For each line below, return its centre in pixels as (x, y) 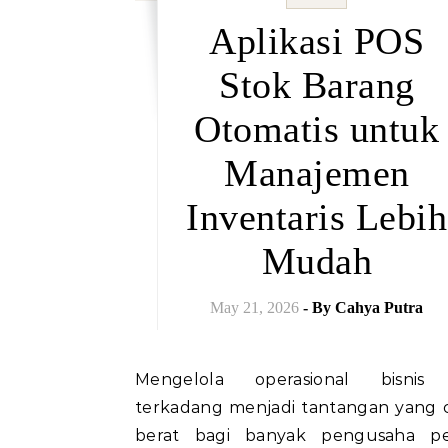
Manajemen (317, 173)
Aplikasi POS (317, 41)
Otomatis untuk (317, 129)
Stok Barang (317, 85)
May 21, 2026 (255, 307)
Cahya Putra (379, 307)
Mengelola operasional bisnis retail (143, 379)
